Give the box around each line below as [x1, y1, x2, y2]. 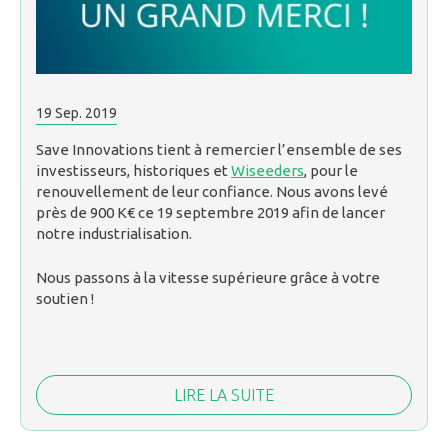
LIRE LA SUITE [174, 385, 274, 404]
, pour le [304, 162, 358, 180]
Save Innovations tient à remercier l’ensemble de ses [36, 141, 402, 159]
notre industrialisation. [36, 225, 192, 243]
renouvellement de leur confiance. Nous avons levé [36, 183, 388, 201]
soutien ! [36, 289, 94, 307]
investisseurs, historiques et [36, 162, 231, 180]
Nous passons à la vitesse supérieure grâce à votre [36, 268, 380, 286]
